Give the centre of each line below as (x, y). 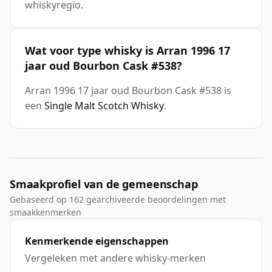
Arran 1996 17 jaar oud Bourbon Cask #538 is (128, 91)
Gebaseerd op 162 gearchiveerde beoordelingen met (118, 200)
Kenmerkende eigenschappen (97, 241)
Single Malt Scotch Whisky (104, 106)
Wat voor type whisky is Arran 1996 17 (127, 51)
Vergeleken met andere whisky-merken (115, 258)
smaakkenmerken (46, 212)
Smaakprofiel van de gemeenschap (104, 184)
